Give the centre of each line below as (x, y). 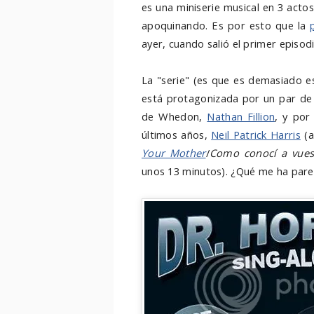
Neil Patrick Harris (256, 135)
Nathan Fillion (241, 116)
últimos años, (177, 135)
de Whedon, (175, 116)
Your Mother (174, 153)
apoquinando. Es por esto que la (226, 25)
